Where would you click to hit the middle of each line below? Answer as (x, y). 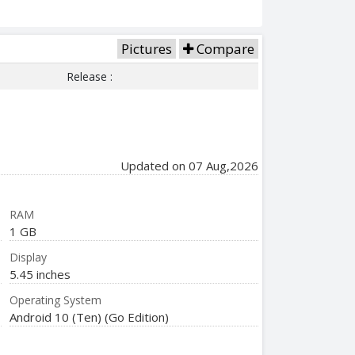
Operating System (56, 300)
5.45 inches (40, 274)
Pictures (147, 48)
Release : (89, 76)
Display (29, 257)
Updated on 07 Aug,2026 (189, 165)
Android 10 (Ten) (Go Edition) (90, 317)
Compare (224, 48)
